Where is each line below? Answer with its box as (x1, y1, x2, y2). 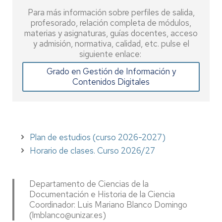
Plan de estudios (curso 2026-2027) (30, 132, 166, 143)
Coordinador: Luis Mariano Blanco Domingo (29, 199, 187, 210)
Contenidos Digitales (72, 76, 150, 87)
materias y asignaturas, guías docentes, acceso (24, 28, 198, 39)
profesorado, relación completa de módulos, (31, 17, 191, 28)
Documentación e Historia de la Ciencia (29, 189, 175, 200)
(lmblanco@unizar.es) (29, 210, 106, 221)
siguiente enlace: (79, 49, 143, 59)
